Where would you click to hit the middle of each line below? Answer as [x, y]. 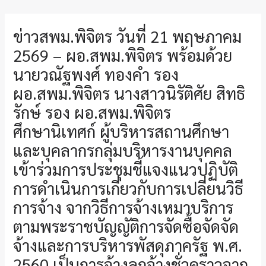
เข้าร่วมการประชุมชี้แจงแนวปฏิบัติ [126, 169]
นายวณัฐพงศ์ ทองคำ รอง [96, 74]
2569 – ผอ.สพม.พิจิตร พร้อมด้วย [123, 55]
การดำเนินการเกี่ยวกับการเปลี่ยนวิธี [129, 188]
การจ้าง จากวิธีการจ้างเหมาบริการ [123, 207]
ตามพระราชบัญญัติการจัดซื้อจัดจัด [126, 226]
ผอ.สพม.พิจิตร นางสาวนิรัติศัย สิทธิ [129, 93]
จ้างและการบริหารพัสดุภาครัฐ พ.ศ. [128, 245]
